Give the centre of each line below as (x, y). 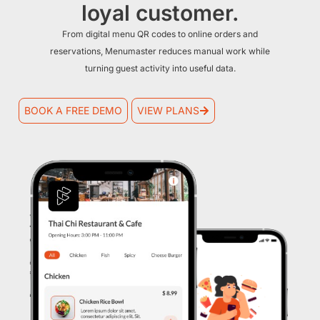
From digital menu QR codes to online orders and (160, 34)
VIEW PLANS (169, 111)
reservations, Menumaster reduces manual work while (160, 51)
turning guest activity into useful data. (160, 69)
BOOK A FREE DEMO (73, 111)
